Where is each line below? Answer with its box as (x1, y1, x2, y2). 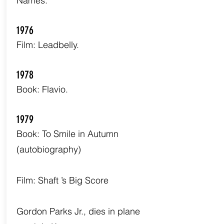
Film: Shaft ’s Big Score (16, 174, 108, 186)
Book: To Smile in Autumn (16, 128, 118, 139)
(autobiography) (16, 143, 81, 155)
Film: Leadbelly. (16, 39, 79, 50)
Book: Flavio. (16, 83, 68, 95)
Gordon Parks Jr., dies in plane (16, 205, 140, 217)
